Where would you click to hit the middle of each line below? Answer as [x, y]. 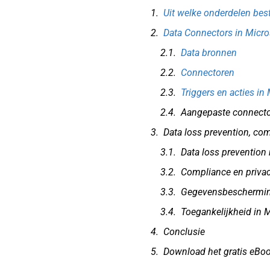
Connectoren [208, 73]
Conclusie [184, 232]
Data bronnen [209, 53]
